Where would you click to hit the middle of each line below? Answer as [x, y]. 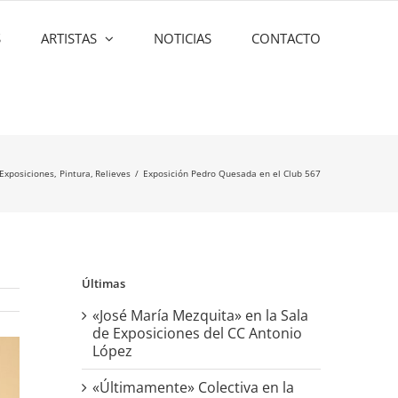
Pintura [75, 173]
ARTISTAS [69, 38]
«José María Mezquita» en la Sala [200, 315]
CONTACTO [286, 38]
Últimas [103, 284]
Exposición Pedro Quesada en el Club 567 [232, 173]
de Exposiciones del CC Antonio [197, 333]
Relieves [113, 173]
